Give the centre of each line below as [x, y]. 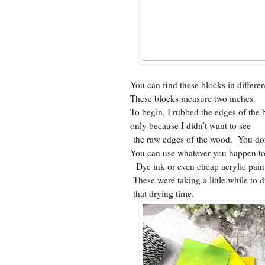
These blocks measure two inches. [195, 98]
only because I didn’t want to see [190, 125]
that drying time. [162, 193]
